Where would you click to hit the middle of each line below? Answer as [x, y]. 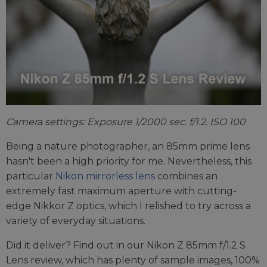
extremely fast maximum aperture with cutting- [121, 191]
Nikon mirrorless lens [105, 176]
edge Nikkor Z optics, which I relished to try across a [128, 206]
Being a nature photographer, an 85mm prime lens [128, 147]
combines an [186, 176]
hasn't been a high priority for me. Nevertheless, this [129, 162]
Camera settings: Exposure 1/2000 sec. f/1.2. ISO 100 [126, 122]
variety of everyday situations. [76, 221]
